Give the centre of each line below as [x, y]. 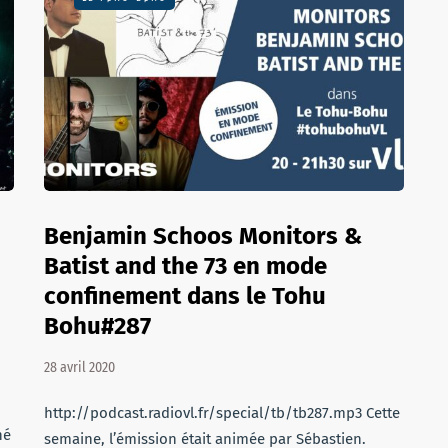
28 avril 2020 [79, 367]
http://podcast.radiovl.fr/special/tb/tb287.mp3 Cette [222, 413]
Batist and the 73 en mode [185, 266]
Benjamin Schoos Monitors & [203, 236]
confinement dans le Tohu [185, 296]
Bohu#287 [97, 326]
